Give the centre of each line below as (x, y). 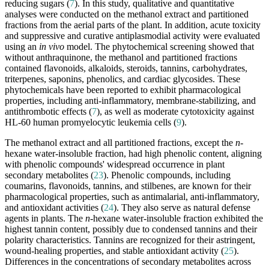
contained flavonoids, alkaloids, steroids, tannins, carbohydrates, (126, 68)
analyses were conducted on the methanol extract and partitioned (127, 14)
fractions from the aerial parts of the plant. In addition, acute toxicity (133, 25)
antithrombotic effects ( (48, 112)
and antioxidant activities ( (54, 208)
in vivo (52, 47)
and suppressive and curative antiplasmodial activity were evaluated (132, 36)
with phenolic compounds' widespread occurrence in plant (115, 165)
